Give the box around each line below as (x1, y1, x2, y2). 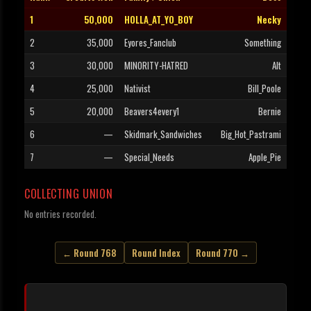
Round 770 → (195, 246, 249, 260)
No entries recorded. (24, 207, 96, 221)
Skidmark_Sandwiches (124, 127, 202, 142)
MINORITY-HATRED (124, 58, 188, 73)
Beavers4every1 (124, 104, 179, 119)
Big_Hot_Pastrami (221, 127, 281, 142)
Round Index (131, 246, 180, 260)
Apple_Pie (249, 150, 281, 165)
